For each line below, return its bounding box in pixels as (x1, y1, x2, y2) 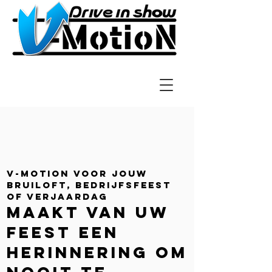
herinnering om (7, 242, 188, 262)
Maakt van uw (7, 202, 169, 222)
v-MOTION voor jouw (7, 168, 148, 179)
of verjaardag (7, 191, 108, 202)
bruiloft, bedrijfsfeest (7, 179, 171, 191)
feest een (7, 222, 119, 242)
